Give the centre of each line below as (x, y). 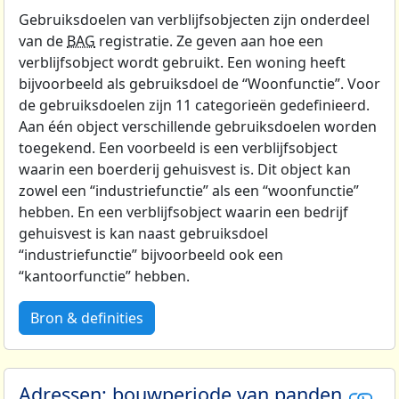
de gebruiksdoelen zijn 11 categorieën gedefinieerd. (194, 106)
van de (43, 41)
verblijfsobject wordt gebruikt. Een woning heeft (182, 63)
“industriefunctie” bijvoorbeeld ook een (151, 255)
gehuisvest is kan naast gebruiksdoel (143, 234)
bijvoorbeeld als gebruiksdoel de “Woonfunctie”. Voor (199, 84)
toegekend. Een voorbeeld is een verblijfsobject (178, 148)
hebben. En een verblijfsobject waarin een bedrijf (183, 212)
